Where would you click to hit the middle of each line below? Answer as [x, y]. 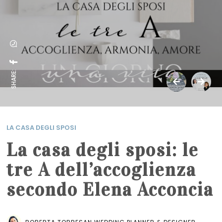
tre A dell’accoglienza [102, 170]
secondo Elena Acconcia [110, 190]
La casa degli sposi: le [103, 150]
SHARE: [14, 79]
